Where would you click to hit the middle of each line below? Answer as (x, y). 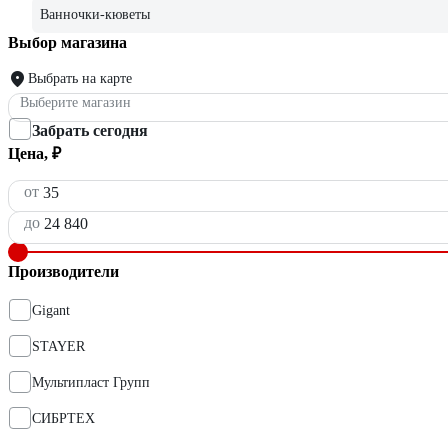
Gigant (51, 311)
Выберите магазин (75, 103)
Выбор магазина (67, 43)
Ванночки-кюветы (95, 15)
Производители (63, 272)
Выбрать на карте (80, 79)
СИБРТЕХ (63, 419)
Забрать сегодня (90, 131)
